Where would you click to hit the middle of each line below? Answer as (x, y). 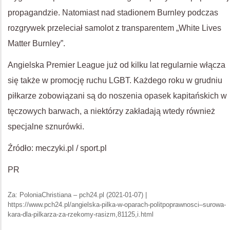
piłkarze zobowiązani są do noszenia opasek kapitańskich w (117, 96)
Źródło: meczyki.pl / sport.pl (57, 148)
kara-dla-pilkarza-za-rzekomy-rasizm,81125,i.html (81, 214)
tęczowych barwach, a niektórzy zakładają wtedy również (111, 111)
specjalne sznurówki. (46, 127)
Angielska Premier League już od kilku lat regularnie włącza (117, 65)
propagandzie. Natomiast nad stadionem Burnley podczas (113, 13)
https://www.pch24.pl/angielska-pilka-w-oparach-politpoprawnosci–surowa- (117, 205)
